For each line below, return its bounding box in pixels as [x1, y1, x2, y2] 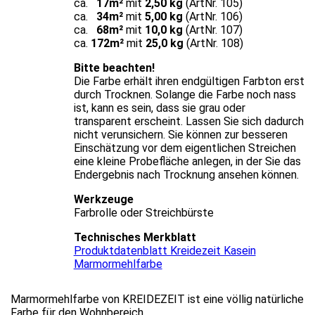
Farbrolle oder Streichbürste [73, 205, 214, 219]
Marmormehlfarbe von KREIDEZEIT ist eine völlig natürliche [11, 292, 304, 306]
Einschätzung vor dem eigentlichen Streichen [73, 141, 296, 155]
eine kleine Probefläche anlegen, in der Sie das [73, 154, 301, 168]
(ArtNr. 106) [182, 9, 243, 23]
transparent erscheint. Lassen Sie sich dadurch [73, 114, 304, 128]
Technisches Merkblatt [73, 230, 196, 244]
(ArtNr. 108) [183, 36, 243, 50]
